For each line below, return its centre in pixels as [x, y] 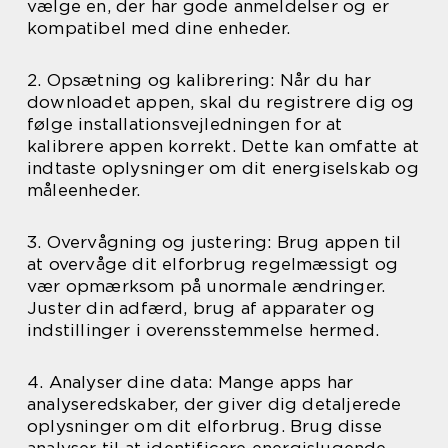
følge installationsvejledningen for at [185, 124]
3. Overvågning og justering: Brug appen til [214, 242]
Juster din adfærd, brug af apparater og [201, 308]
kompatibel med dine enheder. [159, 28]
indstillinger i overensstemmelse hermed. [203, 330]
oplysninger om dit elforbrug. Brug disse [205, 426]
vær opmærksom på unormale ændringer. [206, 286]
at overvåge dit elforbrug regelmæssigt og [213, 264]
